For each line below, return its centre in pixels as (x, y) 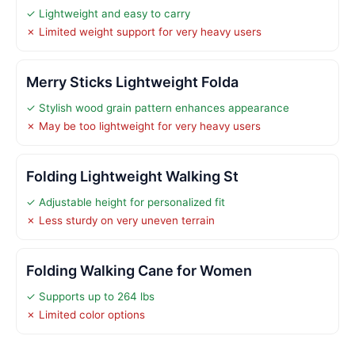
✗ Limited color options (86, 314)
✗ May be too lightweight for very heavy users (143, 126)
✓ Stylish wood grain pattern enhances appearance (158, 107)
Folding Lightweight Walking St (132, 176)
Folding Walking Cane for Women (139, 270)
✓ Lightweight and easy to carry (108, 13)
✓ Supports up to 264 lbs (90, 296)
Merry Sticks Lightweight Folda (132, 82)
